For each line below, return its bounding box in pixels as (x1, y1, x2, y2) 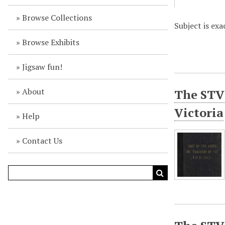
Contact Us (22, 135, 62, 146)
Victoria (174, 104, 224, 121)
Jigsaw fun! (22, 61, 62, 72)
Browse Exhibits (22, 37, 79, 48)
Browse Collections (22, 12, 92, 23)
